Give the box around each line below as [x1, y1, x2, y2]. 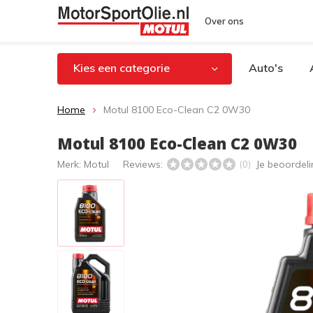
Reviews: [123, 158, 166, 170]
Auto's [249, 61, 283, 75]
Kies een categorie [73, 61, 170, 75]
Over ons [205, 15, 244, 27]
